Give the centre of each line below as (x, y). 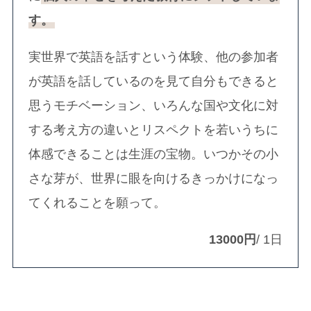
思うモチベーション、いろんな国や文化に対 (154, 106)
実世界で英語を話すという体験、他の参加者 (154, 57)
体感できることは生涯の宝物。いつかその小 (154, 154)
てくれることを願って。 (98, 203)
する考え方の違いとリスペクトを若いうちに (154, 130)
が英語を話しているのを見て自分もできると (154, 81)
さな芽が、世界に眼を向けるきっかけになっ (154, 178)
